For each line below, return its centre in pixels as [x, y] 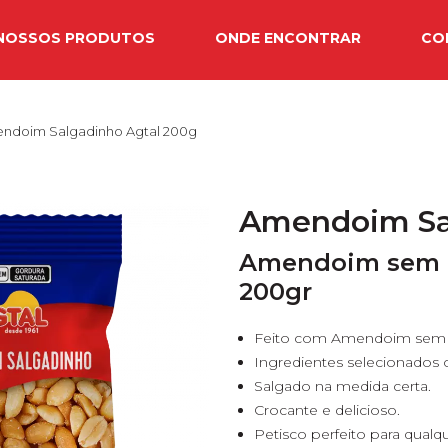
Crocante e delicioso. [327, 410]
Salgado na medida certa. [342, 386]
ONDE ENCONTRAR [287, 38]
